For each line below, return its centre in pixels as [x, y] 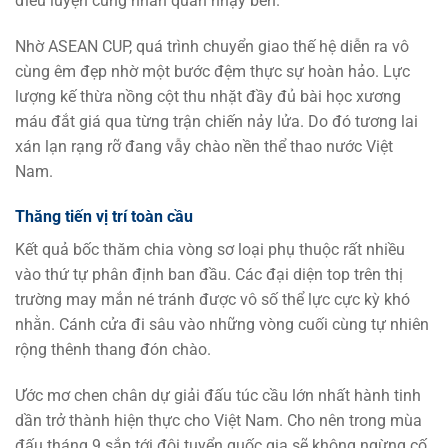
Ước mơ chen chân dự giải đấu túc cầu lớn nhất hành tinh [218, 396]
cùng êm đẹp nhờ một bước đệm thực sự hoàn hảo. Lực [212, 71]
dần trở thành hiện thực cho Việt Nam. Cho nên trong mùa [218, 421]
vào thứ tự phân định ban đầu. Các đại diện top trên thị [209, 275]
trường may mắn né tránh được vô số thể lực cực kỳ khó [212, 300]
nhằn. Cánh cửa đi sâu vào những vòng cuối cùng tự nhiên [222, 325]
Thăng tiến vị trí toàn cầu [104, 217]
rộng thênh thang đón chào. [115, 350]
